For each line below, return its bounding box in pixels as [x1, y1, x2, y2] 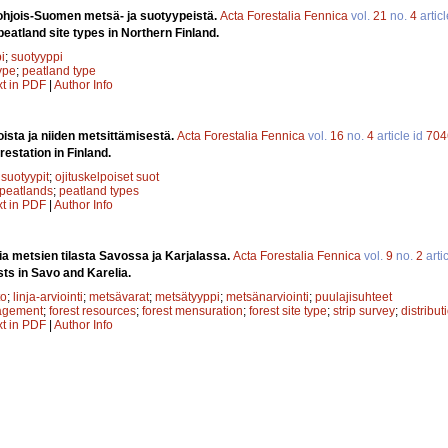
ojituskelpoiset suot [55, 169, 159, 184]
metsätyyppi [155, 289, 220, 304]
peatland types [59, 183, 139, 198]
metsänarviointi [226, 289, 309, 304]
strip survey [333, 303, 395, 318]
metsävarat [89, 289, 149, 304]
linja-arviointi [13, 289, 83, 304]
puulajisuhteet [315, 289, 392, 304]
